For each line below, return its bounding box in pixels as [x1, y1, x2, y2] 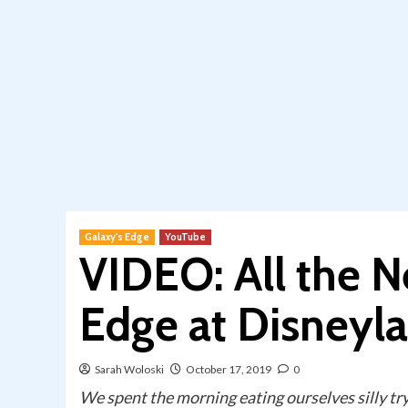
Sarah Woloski [95, 362, 164, 377]
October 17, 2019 [186, 362, 271, 377]
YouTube [165, 230, 206, 244]
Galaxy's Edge [85, 230, 149, 244]
